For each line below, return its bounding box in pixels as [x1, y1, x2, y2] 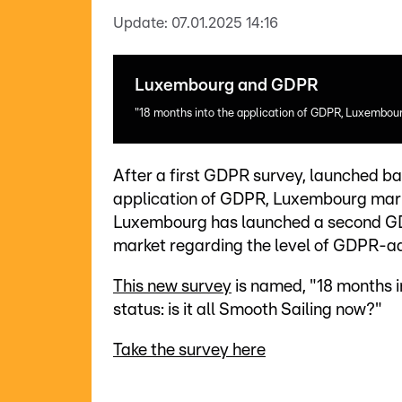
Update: [113, 15, 168, 31]
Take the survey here [113, 342, 266, 359]
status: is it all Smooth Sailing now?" [113, 301, 382, 319]
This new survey [113, 278, 232, 295]
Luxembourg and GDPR [135, 77, 319, 94]
